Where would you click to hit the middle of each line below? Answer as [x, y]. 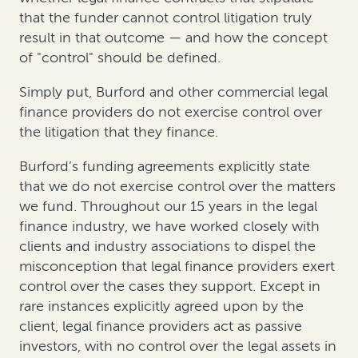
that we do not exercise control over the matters [177, 186]
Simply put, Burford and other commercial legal [173, 91]
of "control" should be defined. [120, 57]
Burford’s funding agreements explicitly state [165, 166]
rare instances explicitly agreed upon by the [161, 306]
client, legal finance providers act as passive [161, 326]
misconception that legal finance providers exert [177, 266]
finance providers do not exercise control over [171, 111]
